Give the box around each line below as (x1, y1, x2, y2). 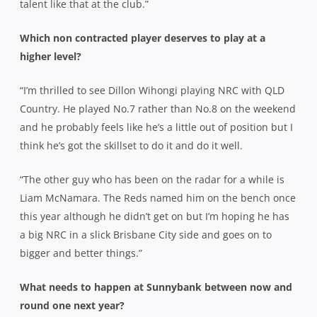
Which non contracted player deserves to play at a (20, 30, 265, 45)
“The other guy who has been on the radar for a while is (20, 172, 284, 186)
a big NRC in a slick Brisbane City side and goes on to (20, 227, 272, 241)
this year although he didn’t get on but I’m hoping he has (20, 209, 289, 223)
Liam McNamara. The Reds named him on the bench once (20, 190, 296, 204)
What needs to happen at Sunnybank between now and (20, 279, 292, 294)
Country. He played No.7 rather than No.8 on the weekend (20, 101, 296, 115)
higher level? (20, 49, 81, 63)
